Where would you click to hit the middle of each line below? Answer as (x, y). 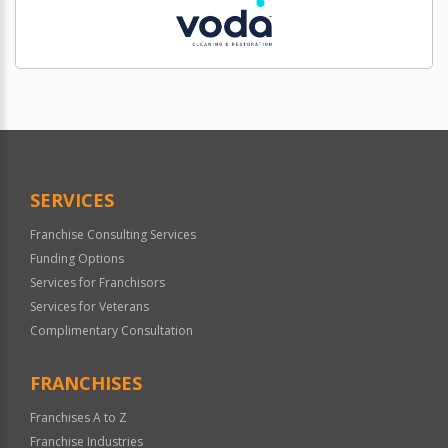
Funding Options (77, 259)
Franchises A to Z (78, 418)
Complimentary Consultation (111, 331)
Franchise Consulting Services (113, 235)
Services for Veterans (89, 307)
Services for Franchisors (97, 283)
